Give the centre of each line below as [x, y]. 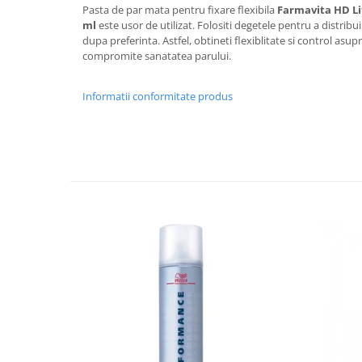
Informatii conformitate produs [158, 97]
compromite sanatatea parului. [157, 56]
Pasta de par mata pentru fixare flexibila [180, 10]
